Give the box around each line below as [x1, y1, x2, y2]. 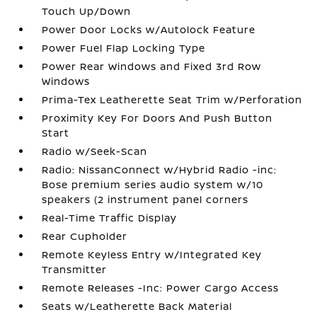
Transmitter [42, 263, 108, 276]
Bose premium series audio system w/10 [42, 178, 264, 191]
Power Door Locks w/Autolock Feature [42, 23, 256, 36]
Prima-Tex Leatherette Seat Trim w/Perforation [42, 93, 303, 106]
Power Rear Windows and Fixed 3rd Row [42, 59, 262, 73]
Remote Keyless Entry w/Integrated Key [42, 248, 263, 261]
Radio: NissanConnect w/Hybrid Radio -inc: [42, 163, 277, 176]
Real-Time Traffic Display [42, 211, 178, 224]
